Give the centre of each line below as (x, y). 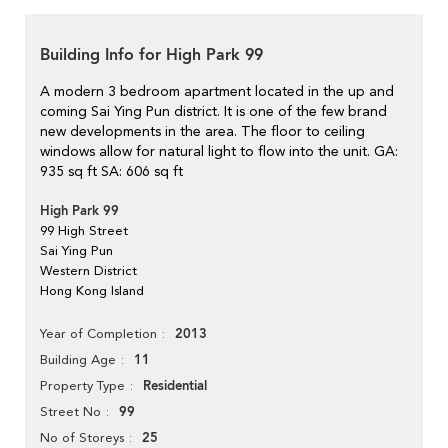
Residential (175, 386)
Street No (70, 412)
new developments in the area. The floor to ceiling (202, 131)
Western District (88, 271)
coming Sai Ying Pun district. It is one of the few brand (213, 111)
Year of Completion (98, 334)
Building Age (78, 360)
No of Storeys (82, 438)
